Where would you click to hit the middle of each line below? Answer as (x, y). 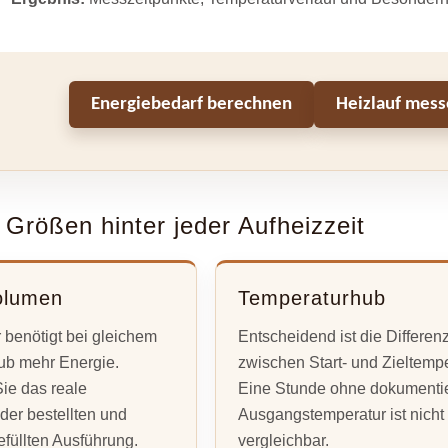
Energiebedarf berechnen (192, 105)
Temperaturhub (311, 297)
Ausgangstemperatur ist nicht (340, 414)
